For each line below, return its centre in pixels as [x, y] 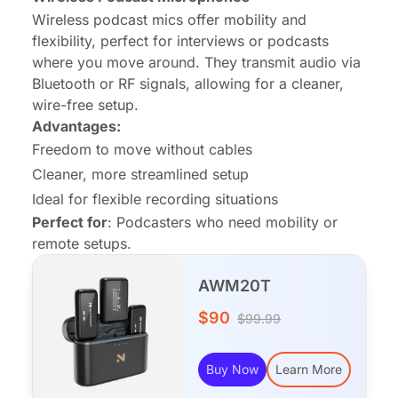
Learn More [309, 369]
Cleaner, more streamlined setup [140, 174]
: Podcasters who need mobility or [223, 222]
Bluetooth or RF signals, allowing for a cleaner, [188, 83]
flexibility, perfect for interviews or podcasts [180, 40]
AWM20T [235, 285]
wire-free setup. [85, 104]
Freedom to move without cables [142, 149]
